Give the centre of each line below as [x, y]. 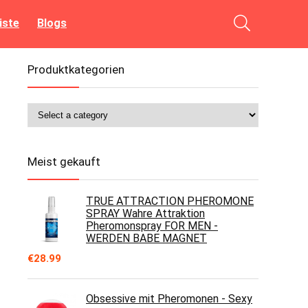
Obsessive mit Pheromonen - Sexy [169, 299]
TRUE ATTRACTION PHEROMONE [170, 201]
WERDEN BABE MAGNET [146, 238]
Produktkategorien [76, 69]
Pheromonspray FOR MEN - [152, 226]
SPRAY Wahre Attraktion [145, 213]
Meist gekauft [64, 162]
